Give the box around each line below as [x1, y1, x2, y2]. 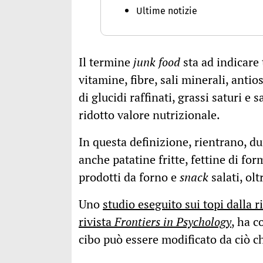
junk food [133, 54, 180, 70]
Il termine [79, 54, 133, 70]
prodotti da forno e [79, 169, 180, 186]
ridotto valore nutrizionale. [79, 107, 220, 123]
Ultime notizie [136, 5, 198, 17]
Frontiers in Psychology [114, 214, 231, 230]
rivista [79, 214, 114, 230]
